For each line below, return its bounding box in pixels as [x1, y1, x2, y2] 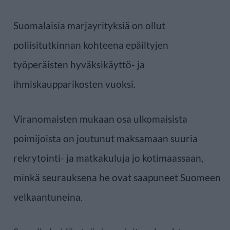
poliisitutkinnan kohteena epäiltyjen [13, 39, 168, 51]
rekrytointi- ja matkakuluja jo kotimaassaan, [13, 151, 203, 164]
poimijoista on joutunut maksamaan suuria [13, 132, 198, 144]
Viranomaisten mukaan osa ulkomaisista [13, 112, 187, 125]
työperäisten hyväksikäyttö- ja [13, 58, 145, 70]
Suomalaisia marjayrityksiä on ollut [13, 19, 165, 31]
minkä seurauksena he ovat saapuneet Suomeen [13, 171, 221, 183]
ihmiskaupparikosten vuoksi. [13, 78, 136, 90]
